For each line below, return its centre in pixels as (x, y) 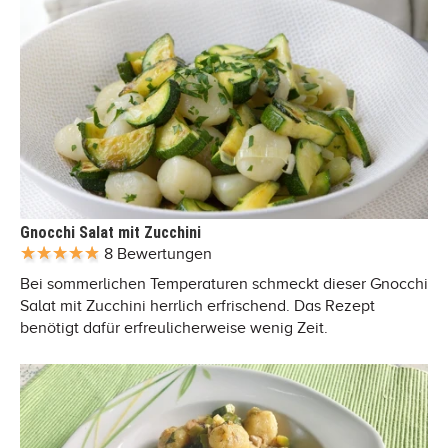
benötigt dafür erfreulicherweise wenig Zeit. (174, 327)
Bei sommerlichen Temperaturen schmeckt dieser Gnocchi (224, 283)
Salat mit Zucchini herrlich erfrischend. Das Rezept (197, 305)
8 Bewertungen (158, 253)
